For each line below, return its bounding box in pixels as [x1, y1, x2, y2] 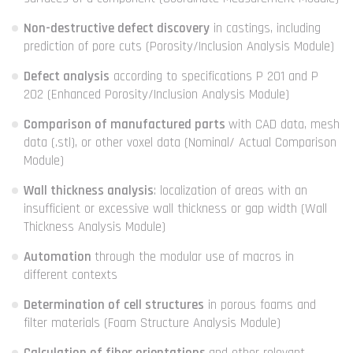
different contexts [24, 266, 117, 284]
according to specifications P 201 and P [110, 68, 318, 85]
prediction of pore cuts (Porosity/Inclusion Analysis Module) [24, 38, 334, 55]
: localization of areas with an [154, 182, 307, 199]
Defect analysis [24, 68, 110, 85]
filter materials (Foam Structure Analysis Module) [24, 314, 281, 332]
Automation [24, 248, 95, 266]
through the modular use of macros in [95, 248, 294, 266]
